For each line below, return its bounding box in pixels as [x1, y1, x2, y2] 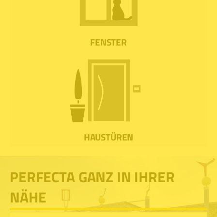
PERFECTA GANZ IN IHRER [10, 165, 175, 188]
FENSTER [90, 35, 127, 49]
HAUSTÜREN [83, 130, 134, 144]
